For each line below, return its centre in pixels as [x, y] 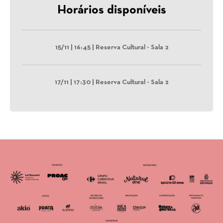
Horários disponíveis [111, 10]
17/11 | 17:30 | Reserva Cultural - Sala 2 [111, 83]
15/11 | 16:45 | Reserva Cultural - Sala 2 [111, 48]
